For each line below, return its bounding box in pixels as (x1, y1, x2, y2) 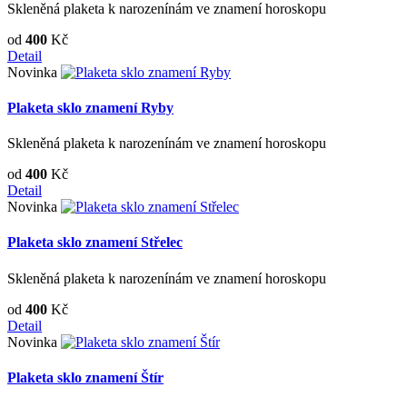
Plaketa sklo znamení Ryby (7, 99, 174, 115)
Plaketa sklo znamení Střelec (7, 234, 183, 251)
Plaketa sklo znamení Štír (7, 369, 164, 385)
